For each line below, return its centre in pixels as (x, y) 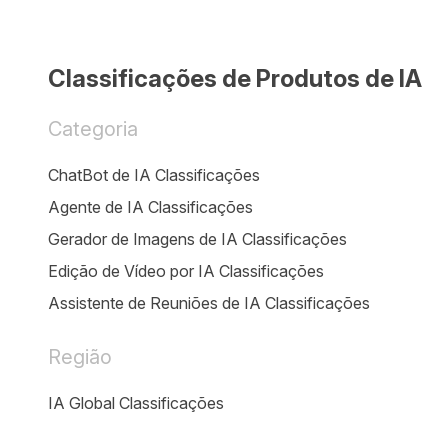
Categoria (93, 129)
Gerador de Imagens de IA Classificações (197, 239)
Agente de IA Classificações (150, 207)
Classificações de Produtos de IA (235, 78)
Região (80, 357)
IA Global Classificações (136, 403)
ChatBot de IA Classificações (154, 175)
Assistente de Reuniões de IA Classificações (209, 303)
